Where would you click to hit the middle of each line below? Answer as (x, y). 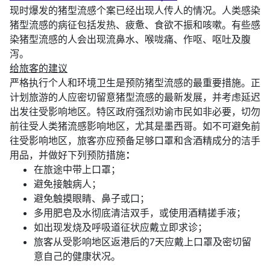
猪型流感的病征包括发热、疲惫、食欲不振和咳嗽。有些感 (135, 25)
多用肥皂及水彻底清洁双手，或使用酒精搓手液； (140, 213)
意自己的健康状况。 (77, 256)
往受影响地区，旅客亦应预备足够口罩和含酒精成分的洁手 (135, 141)
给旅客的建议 (39, 68)
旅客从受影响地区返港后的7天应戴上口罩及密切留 (143, 242)
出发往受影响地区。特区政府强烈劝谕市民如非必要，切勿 (135, 112)
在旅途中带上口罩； (77, 170)
